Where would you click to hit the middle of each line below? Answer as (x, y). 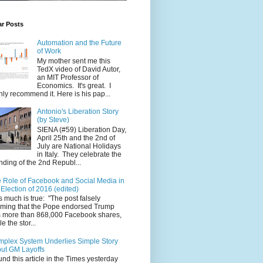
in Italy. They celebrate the (79, 154)
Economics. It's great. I (74, 85)
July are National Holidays (79, 146)
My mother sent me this (73, 61)
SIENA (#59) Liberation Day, (81, 129)
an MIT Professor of (68, 77)
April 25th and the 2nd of (76, 138)
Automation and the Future (79, 43)
